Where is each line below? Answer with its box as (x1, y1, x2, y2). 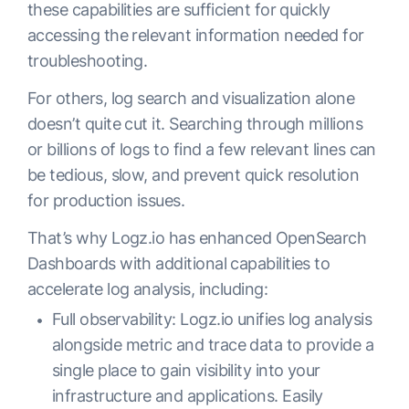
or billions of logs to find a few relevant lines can (27, 139, 376, 159)
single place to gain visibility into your (52, 360, 320, 380)
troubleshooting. (27, 50, 148, 70)
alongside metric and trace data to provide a (52, 334, 374, 354)
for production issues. (27, 190, 185, 210)
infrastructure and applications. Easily (52, 385, 323, 405)
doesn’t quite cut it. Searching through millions (27, 113, 363, 133)
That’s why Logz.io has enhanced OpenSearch (27, 227, 367, 247)
